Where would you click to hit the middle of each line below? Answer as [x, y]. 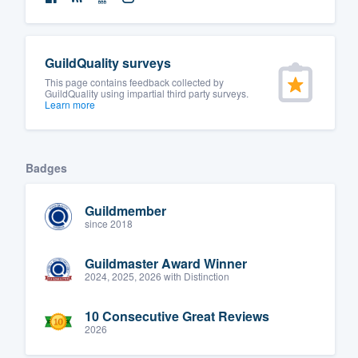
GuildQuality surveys [108, 62]
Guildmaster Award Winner [166, 264]
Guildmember [125, 211]
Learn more [70, 104]
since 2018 [109, 224]
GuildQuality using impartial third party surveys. [147, 93]
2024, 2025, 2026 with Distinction [157, 276]
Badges [46, 167]
